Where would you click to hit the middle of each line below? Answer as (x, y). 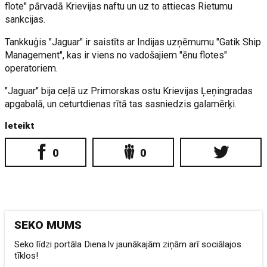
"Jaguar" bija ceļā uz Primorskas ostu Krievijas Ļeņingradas (129, 91)
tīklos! (27, 256)
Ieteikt (20, 126)
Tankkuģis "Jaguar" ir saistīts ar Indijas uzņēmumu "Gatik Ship (133, 42)
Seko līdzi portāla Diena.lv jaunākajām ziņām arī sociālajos (128, 244)
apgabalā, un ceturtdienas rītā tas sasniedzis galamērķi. (121, 104)
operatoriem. (32, 68)
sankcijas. (25, 19)
